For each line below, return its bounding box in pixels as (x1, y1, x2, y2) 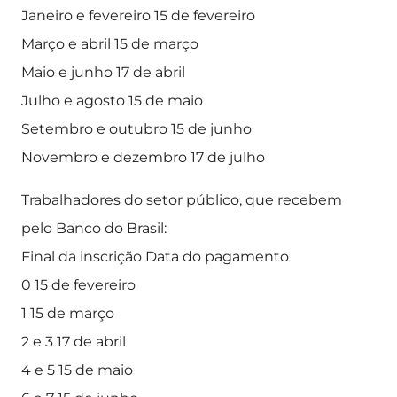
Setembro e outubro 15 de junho (21, 121, 252, 137)
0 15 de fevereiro (21, 276, 136, 293)
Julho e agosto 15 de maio (21, 92, 203, 109)
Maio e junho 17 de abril (21, 64, 185, 81)
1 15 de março (21, 305, 114, 322)
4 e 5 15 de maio (21, 362, 133, 378)
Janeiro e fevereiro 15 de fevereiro (21, 7, 255, 24)
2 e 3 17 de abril (21, 333, 126, 350)
